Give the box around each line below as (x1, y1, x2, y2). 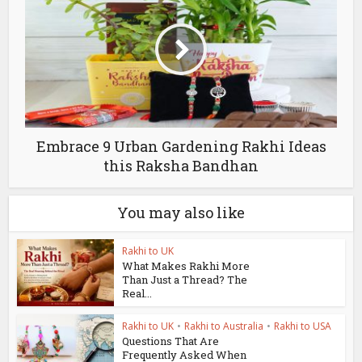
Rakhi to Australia (184, 319, 264, 334)
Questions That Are (122, 334, 220, 349)
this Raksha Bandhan (103, 156, 259, 176)
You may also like (117, 203, 245, 223)
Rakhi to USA (274, 319, 332, 334)
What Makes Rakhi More (122, 259, 250, 274)
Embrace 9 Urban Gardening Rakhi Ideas (36, 137, 326, 157)
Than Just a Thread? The (122, 272, 248, 288)
